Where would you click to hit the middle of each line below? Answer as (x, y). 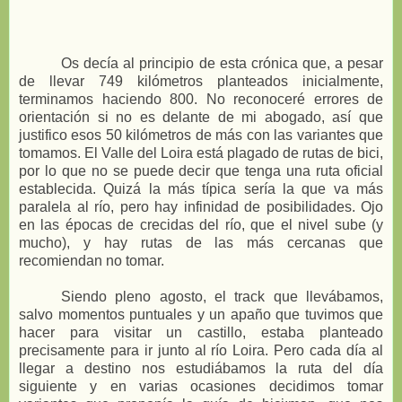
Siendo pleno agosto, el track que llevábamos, (222, 296)
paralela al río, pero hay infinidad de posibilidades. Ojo (201, 206)
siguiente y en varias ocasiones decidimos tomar (201, 386)
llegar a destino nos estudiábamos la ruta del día (201, 368)
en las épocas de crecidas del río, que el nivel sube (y (201, 224)
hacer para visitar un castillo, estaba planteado (201, 332)
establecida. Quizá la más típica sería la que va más (201, 188)
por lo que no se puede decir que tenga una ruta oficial (201, 170)
